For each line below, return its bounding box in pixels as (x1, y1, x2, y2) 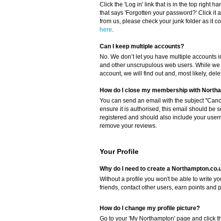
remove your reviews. (100, 122, 157, 130)
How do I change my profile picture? (100, 205, 200, 212)
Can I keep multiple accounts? (100, 43, 184, 50)
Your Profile (100, 147, 139, 156)
